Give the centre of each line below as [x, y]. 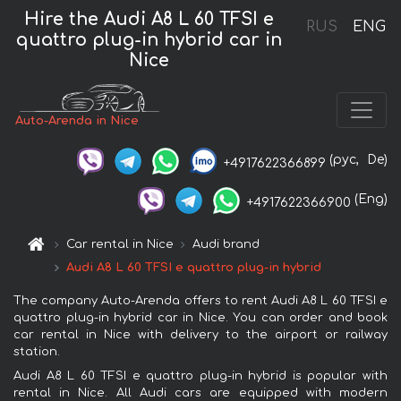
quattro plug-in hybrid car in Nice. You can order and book [200, 317]
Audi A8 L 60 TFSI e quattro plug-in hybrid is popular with [200, 375]
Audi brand [226, 244]
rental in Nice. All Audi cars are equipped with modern [200, 392]
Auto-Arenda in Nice [77, 121]
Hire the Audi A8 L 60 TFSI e [149, 19]
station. [37, 351]
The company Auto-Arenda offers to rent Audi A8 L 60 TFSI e [200, 300]
